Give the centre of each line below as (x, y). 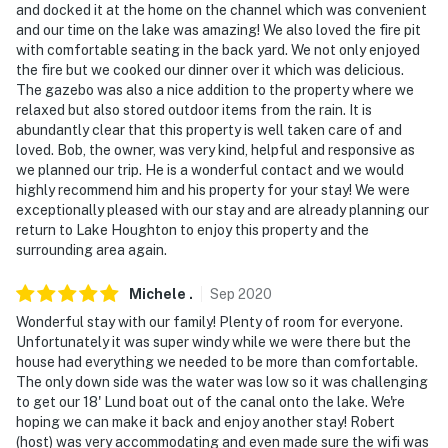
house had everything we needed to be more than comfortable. (217, 361)
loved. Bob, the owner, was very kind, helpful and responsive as (215, 149)
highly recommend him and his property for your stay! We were (213, 189)
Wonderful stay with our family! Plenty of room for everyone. (209, 321)
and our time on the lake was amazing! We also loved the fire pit (218, 29)
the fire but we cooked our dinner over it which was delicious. (210, 69)
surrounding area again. (91, 249)
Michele (157, 293)
